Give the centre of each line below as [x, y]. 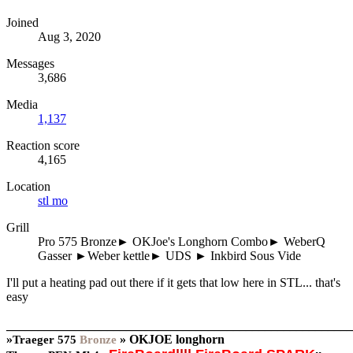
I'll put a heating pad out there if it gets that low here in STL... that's [173, 282]
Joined [22, 22]
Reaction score [43, 145]
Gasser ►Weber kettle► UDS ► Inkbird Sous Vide [169, 255]
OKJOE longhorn [177, 339]
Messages [30, 63]
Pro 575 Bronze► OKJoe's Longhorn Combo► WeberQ [182, 241]
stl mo [53, 200]
